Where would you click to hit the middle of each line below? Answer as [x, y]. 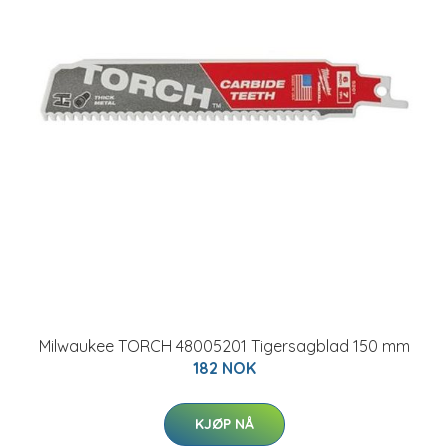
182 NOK [224, 368]
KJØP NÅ [224, 424]
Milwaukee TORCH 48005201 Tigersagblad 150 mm [224, 346]
